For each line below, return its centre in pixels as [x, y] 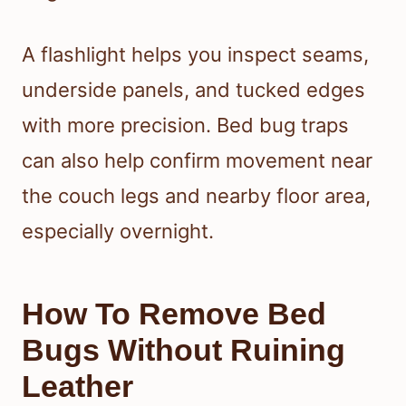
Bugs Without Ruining [184, 350]
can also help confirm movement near [197, 161]
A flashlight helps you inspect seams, [195, 55]
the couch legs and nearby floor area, [196, 196]
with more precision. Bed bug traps [185, 126]
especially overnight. [118, 232]
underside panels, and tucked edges [193, 90]
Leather [77, 387]
